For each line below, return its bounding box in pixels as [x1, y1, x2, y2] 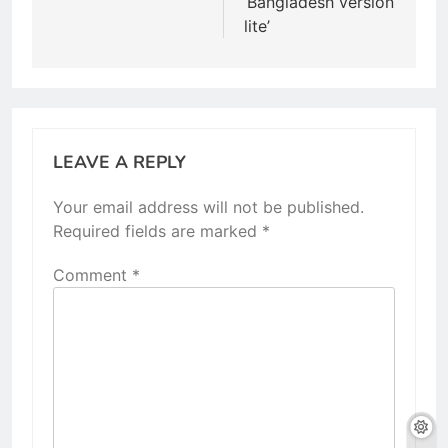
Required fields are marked [53, 220, 262, 241]
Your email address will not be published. [53, 196, 364, 217]
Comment [53, 264, 132, 285]
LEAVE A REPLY [53, 149, 186, 174]
